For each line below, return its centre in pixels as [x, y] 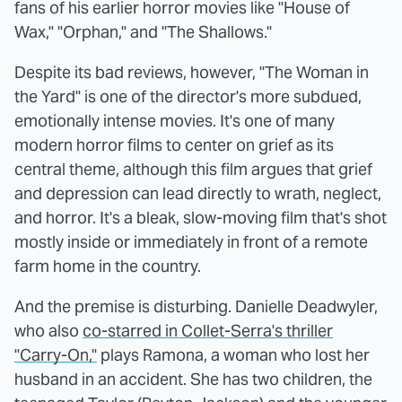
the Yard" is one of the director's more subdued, [188, 96]
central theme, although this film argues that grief [193, 169]
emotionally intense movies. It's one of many [175, 120]
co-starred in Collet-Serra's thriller [208, 330]
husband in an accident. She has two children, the [193, 379]
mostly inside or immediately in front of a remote [191, 241]
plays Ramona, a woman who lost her [233, 354]
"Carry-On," [56, 354]
